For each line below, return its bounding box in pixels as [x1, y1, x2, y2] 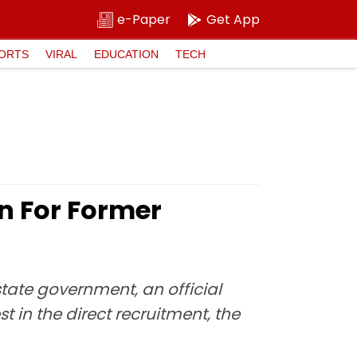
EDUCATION [94, 47, 159, 61]
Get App [206, 10, 260, 29]
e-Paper [117, 10, 171, 29]
